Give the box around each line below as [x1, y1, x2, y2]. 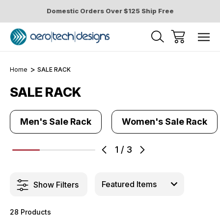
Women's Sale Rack [122, 116, 207, 127]
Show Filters [33, 179, 79, 190]
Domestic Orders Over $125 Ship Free [46, 7, 174, 15]
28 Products [10, 208, 51, 216]
